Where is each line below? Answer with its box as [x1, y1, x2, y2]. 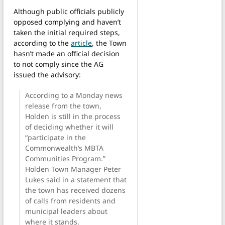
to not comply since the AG [14, 59, 103, 69]
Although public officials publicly [14, 6, 124, 16]
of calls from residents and [25, 195, 116, 205]
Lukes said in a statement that [25, 174, 127, 184]
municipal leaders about [25, 206, 107, 216]
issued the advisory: [14, 69, 81, 79]
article [71, 38, 92, 48]
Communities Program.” [25, 153, 105, 163]
